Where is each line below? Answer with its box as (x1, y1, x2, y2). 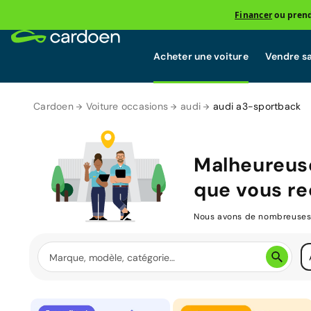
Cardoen (33, 100, 74, 112)
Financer (235, 8, 273, 21)
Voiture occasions (85, 100, 168, 112)
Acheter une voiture (153, 49, 249, 62)
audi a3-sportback (213, 100, 301, 112)
